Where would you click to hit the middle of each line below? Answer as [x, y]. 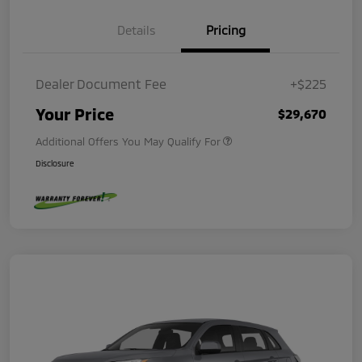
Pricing [225, 29]
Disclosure [55, 163]
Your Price [75, 114]
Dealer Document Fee [101, 83]
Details [137, 29]
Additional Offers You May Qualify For [128, 141]
